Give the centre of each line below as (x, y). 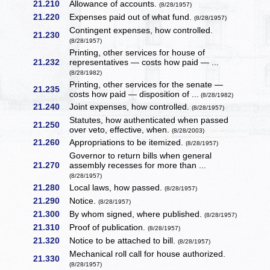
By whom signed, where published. (137, 214)
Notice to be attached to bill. (124, 241)
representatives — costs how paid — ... (144, 62)
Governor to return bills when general (141, 156)
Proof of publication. (109, 228)
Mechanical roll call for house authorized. (148, 254)
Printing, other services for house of (137, 53)
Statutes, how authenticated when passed (149, 120)
